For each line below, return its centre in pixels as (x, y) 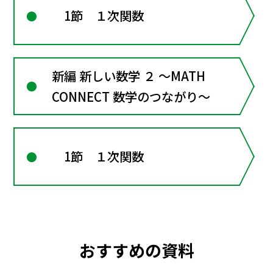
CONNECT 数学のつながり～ (131, 96)
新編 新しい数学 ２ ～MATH (129, 76)
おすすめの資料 (136, 250)
